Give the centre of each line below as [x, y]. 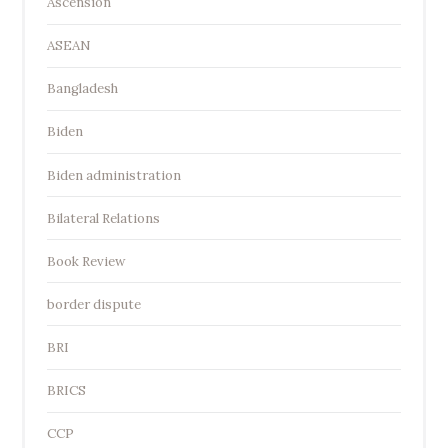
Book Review [86, 261]
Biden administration [113, 175]
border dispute [93, 304]
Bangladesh [82, 89]
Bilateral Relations [103, 218]
